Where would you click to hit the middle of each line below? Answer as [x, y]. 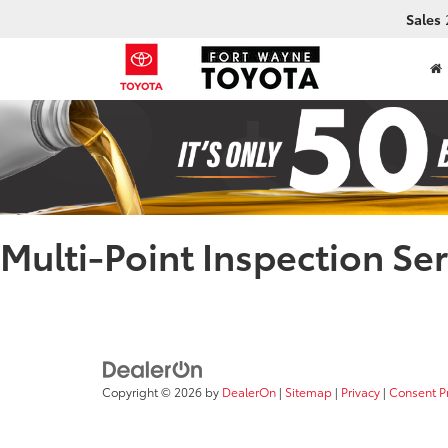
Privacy [360, 392]
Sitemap [308, 392]
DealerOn [249, 392]
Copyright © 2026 [153, 392]
